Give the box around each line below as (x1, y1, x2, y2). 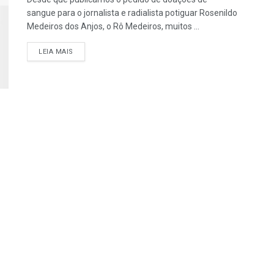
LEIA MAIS (39, 48, 73, 56)
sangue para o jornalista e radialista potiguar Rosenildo (27, 8, 237, 18)
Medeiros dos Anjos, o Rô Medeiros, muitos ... (27, 21, 199, 32)
